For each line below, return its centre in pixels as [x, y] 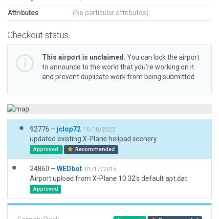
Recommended [95, 149]
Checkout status [38, 35]
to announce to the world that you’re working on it [118, 67]
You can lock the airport [163, 57]
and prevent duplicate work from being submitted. [119, 77]
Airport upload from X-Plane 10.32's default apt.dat [109, 178]
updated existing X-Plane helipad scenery [93, 139]
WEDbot [69, 169]
